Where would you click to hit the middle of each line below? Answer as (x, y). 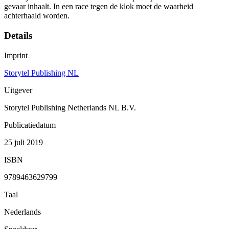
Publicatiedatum (30, 125)
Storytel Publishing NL (41, 73)
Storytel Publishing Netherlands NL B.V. (70, 107)
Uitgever (18, 90)
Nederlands (22, 212)
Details (18, 35)
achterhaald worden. (37, 16)
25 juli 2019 (24, 142)
